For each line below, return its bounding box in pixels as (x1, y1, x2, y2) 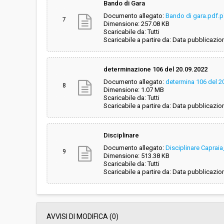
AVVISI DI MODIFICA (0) (46, 212, 118, 220)
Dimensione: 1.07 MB (103, 86, 164, 93)
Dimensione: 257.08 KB (103, 20, 169, 27)
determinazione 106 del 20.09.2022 (103, 65, 207, 73)
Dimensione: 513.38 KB (103, 152, 169, 159)
